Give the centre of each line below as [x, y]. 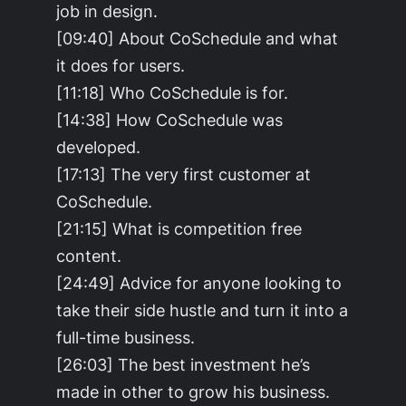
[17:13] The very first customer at [184, 174]
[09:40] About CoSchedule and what [198, 38]
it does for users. [121, 65]
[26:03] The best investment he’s [184, 364]
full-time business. [126, 337]
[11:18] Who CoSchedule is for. [173, 92]
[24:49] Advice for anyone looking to [199, 282]
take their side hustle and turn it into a [203, 309]
